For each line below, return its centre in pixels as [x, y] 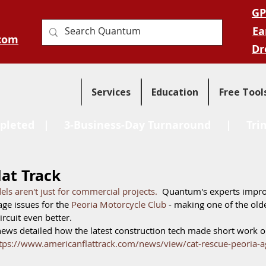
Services [111, 92]
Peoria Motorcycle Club [119, 204]
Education [175, 92]
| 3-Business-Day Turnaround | [140, 125]
